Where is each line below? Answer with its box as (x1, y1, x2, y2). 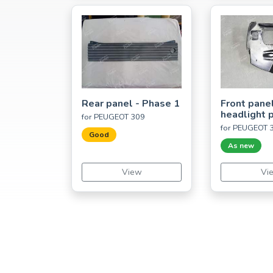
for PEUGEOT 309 (82, 111, 145, 122)
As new (228, 140, 254, 151)
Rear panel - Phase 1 (82, 96, 180, 110)
